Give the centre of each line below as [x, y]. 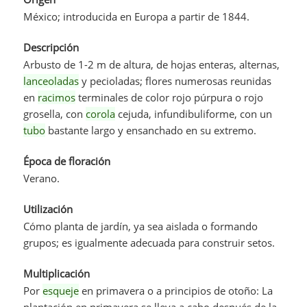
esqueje [61, 290]
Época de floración [67, 161]
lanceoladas [51, 81]
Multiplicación [57, 273]
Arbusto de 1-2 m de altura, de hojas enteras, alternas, [152, 64]
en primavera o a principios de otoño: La [176, 290]
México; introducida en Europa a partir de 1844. [137, 16]
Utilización [48, 209]
